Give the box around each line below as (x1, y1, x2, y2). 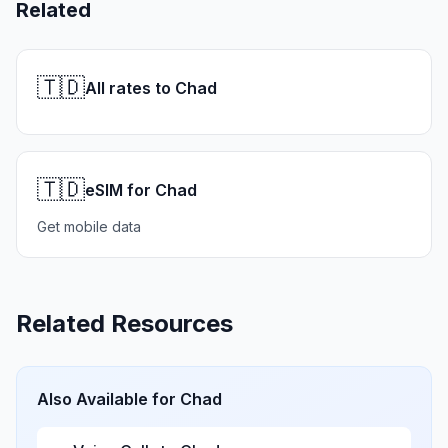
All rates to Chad (85, 78, 217, 98)
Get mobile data (37, 218, 141, 235)
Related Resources (16, 309, 233, 338)
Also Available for (37, 389, 180, 409)
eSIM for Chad (85, 180, 197, 200)
